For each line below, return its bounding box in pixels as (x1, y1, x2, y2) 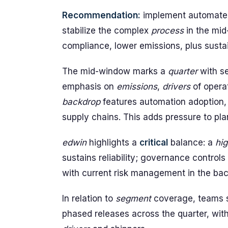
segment (116, 193, 151, 204)
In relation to (62, 193, 116, 204)
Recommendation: (62, 10, 140, 20)
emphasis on (62, 81, 117, 92)
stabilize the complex (62, 25, 151, 36)
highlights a (87, 137, 139, 148)
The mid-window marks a (62, 66, 168, 76)
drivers (162, 81, 190, 92)
